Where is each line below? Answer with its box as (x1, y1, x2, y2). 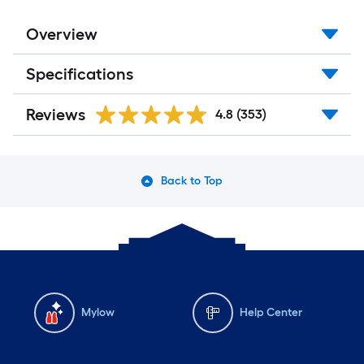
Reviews (26, 105, 85, 124)
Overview (26, 24, 97, 44)
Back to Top (160, 174, 223, 188)
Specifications (26, 64, 133, 84)
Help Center (240, 305, 302, 319)
